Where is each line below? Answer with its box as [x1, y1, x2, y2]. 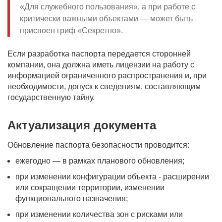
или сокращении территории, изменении [15, 183, 165, 192]
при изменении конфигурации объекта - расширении [15, 172, 209, 181]
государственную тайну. [7, 93, 95, 102]
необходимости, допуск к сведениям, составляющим [7, 82, 201, 91]
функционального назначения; [15, 194, 128, 203]
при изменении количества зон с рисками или [15, 210, 183, 219]
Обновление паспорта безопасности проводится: [7, 141, 189, 149]
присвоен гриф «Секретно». [20, 26, 123, 35]
